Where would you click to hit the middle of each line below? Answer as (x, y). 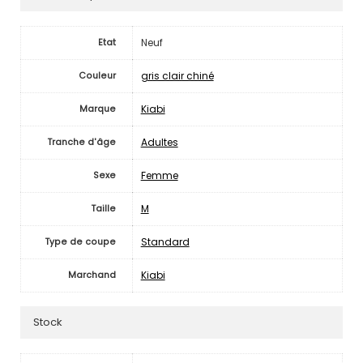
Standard (165, 241)
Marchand (92, 275)
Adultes (159, 142)
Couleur (97, 75)
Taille (103, 208)
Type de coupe (80, 241)
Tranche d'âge (81, 142)
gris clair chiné (177, 75)
